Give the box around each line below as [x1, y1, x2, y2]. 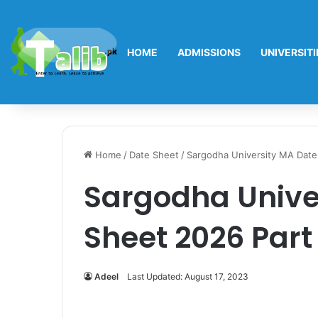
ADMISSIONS [177, 46, 241, 58]
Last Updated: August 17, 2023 [127, 271, 248, 282]
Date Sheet [129, 149, 179, 160]
